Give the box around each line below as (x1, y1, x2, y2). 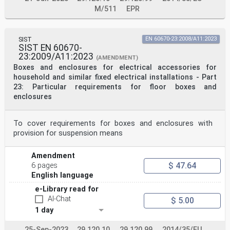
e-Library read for (35, 185, 99, 194)
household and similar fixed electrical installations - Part (13, 73, 217, 82)
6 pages (31, 161, 58, 170)
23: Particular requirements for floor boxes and (13, 83, 217, 92)
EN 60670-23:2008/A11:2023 (145, 35, 217, 43)
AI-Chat (48, 195, 71, 204)
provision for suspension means (13, 129, 123, 138)
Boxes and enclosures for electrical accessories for (13, 63, 217, 72)
